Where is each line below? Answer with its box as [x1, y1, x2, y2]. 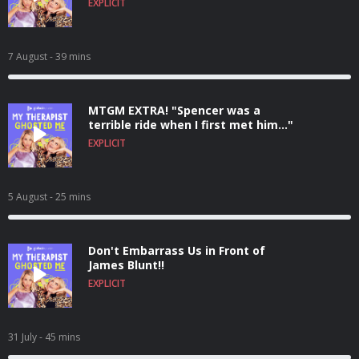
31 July [8, 330, 39, 344]
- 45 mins [39, 330, 80, 344]
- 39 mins [50, 50, 91, 63]
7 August [8, 50, 50, 63]
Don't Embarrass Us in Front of [88, 243, 265, 258]
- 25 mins [50, 190, 91, 204]
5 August [8, 190, 50, 204]
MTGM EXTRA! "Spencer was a [88, 103, 260, 118]
